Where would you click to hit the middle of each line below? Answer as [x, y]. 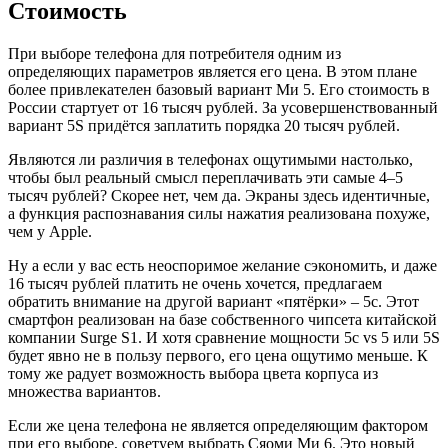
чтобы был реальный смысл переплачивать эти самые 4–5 [205, 177]
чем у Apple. [50, 231]
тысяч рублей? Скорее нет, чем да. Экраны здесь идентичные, [219, 195]
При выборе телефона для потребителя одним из [174, 53]
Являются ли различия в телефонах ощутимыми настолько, [210, 159]
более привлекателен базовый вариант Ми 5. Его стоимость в [219, 89]
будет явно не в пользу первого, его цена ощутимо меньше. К [218, 355]
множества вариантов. [84, 391]
